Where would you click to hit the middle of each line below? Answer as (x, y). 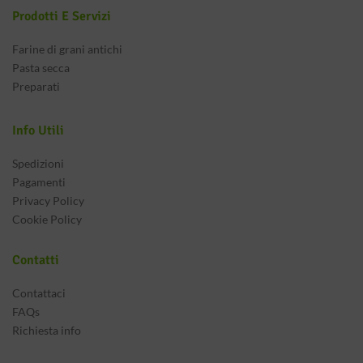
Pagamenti (39, 182)
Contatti (36, 260)
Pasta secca (41, 68)
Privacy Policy (48, 201)
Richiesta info (47, 330)
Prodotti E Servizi (62, 16)
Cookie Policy (47, 219)
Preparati (36, 86)
